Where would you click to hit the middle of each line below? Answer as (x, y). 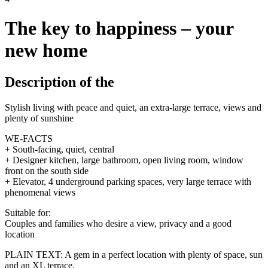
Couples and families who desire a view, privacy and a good (118, 224)
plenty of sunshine (39, 118)
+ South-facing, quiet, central (60, 150)
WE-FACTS (29, 139)
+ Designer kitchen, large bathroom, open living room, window (124, 160)
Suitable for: (28, 213)
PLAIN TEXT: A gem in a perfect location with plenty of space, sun (134, 255)
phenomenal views (40, 193)
